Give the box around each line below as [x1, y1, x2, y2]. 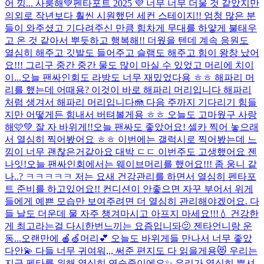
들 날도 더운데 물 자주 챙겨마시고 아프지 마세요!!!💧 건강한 [5, 208, 259, 219]
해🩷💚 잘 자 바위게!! [5, 121, 93, 132]
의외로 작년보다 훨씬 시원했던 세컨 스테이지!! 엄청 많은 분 [5, 10, 256, 21]
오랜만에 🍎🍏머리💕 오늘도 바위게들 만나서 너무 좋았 [21, 233, 252, 243]
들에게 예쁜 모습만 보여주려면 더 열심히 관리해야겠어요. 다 [5, 196, 259, 206]
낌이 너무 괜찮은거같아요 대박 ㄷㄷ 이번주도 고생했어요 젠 [5, 146, 257, 157]
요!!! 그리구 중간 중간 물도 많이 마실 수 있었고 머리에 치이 [5, 60, 254, 70]
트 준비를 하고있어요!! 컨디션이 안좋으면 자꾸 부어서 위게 [5, 183, 253, 194]
